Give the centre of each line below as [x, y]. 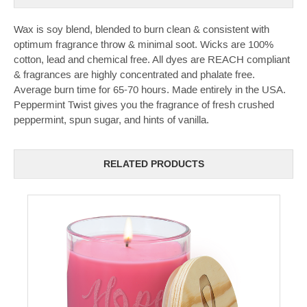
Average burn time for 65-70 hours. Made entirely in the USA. [150, 89]
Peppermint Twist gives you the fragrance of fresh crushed [144, 104]
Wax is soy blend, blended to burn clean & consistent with [142, 29]
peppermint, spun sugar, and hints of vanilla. [111, 119]
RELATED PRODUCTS [153, 164]
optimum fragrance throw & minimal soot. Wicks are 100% [144, 44]
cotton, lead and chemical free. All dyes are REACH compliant [152, 59]
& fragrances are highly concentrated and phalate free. [134, 74]
